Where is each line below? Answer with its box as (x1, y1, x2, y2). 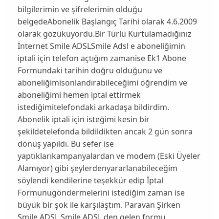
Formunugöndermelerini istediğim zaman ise (17, 187, 185, 198)
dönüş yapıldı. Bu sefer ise (17, 138, 114, 149)
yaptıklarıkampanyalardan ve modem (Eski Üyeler (17, 150, 200, 161)
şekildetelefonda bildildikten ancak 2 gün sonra (17, 126, 193, 137)
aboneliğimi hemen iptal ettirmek (17, 89, 141, 100)
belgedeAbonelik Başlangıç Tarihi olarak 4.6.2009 (17, 16, 197, 27)
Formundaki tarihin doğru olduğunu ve (17, 65, 162, 76)
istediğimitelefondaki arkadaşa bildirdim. (17, 101, 169, 112)
